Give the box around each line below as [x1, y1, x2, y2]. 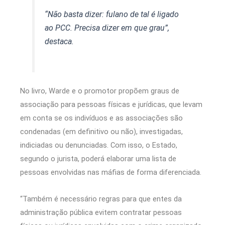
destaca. [45, 36, 74, 46]
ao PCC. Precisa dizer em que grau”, [45, 23, 170, 33]
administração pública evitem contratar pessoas [20, 207, 182, 217]
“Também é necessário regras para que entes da [20, 194, 182, 203]
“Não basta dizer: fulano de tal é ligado [45, 9, 179, 19]
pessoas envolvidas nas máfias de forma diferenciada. [20, 168, 203, 177]
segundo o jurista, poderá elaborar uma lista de [20, 154, 176, 163]
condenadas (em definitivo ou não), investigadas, [20, 127, 183, 136]
